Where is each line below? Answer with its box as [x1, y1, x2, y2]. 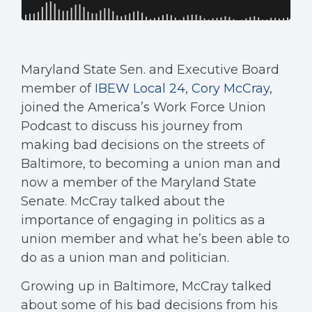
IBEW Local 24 [95, 81, 185, 96]
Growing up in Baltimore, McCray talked [21, 279, 272, 294]
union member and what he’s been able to [21, 231, 290, 247]
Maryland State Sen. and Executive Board [21, 62, 279, 77]
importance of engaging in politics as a [21, 212, 265, 228]
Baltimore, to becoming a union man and [21, 156, 281, 171]
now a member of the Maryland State [21, 175, 256, 190]
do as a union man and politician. [21, 250, 229, 265]
